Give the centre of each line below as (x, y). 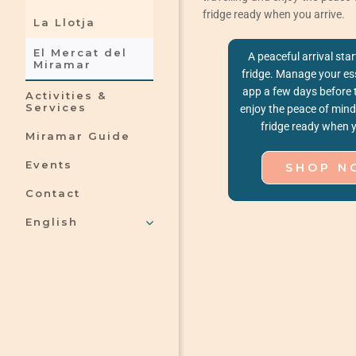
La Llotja (64, 23)
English (51, 222)
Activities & (66, 96)
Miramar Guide (77, 136)
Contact (52, 193)
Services (56, 108)
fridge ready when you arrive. (273, 14)
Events (48, 165)
